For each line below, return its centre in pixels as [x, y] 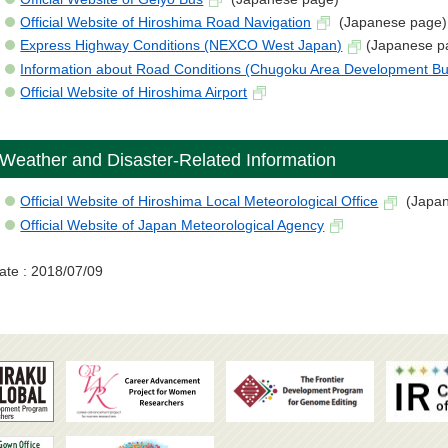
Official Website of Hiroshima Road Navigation [166, 22]
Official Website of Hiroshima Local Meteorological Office [199, 201]
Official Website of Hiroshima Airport [134, 91]
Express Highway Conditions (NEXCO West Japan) [181, 45]
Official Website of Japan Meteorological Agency [172, 224]
